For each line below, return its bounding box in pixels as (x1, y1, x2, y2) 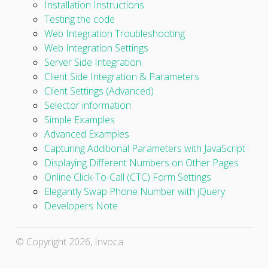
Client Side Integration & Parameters (44, 69, 199, 83)
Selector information (44, 98, 131, 112)
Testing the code (44, 12, 115, 26)
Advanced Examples (44, 127, 129, 141)
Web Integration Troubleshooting (44, 26, 185, 40)
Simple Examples (44, 112, 115, 126)
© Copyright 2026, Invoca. (15, 234, 125, 248)
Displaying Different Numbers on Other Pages (44, 156, 239, 169)
